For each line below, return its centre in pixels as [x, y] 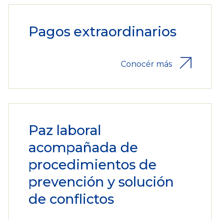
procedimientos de [92, 165]
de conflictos [71, 199]
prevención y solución [101, 182]
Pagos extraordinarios [102, 32]
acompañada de [83, 148]
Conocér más [147, 64]
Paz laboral [65, 131]
